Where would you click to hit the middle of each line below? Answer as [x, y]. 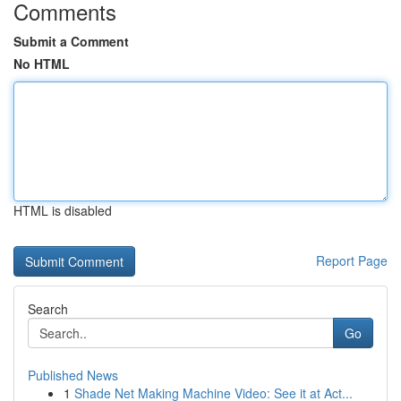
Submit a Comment [71, 41]
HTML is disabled [63, 210]
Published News [73, 375]
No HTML [42, 64]
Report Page [352, 260]
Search [48, 309]
